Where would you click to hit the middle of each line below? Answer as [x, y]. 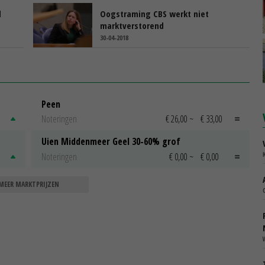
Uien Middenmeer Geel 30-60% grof [111, 142]
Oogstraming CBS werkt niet [154, 13]
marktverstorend [132, 25]
